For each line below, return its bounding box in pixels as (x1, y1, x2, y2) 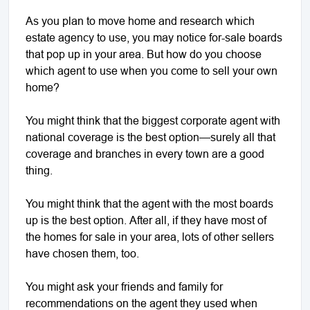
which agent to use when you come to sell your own (26, 64, 277, 77)
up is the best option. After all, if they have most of (26, 213, 266, 226)
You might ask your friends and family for (26, 280, 223, 293)
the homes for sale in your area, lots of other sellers (26, 230, 274, 243)
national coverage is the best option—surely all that (26, 130, 275, 143)
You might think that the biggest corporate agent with (26, 113, 280, 127)
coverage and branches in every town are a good (26, 147, 264, 160)
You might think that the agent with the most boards (26, 197, 273, 210)
